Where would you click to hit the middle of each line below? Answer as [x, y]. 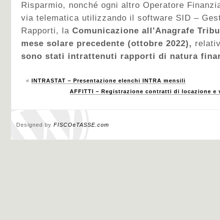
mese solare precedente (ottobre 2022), [107, 43]
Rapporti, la [47, 31]
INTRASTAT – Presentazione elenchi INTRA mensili [109, 81]
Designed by [35, 125]
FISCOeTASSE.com [81, 125]
